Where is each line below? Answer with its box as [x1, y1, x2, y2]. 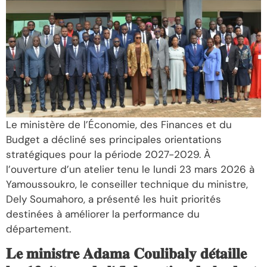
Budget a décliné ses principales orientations [6, 132, 222, 146]
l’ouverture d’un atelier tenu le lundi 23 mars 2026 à [6, 162, 254, 176]
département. [6, 222, 71, 235]
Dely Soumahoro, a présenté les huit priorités [6, 192, 221, 206]
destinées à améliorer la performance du [6, 207, 200, 221]
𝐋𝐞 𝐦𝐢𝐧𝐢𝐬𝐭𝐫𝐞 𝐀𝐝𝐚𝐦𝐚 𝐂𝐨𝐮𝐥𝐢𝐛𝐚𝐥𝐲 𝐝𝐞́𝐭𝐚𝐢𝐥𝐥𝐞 [6, 244, 247, 264]
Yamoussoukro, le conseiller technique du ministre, [6, 177, 248, 191]
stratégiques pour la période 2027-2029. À [6, 147, 210, 161]
